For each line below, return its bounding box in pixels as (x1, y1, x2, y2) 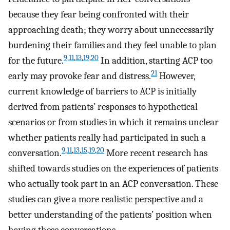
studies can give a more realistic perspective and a (8, 194, 203, 205)
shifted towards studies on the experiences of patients (8, 163, 218, 175)
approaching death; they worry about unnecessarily (8, 24, 214, 36)
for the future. (8, 55, 64, 67)
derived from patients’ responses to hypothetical (8, 101, 198, 113)
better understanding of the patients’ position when (8, 209, 212, 221)
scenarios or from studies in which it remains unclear (8, 117, 219, 128)
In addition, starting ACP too (99, 55, 213, 67)
